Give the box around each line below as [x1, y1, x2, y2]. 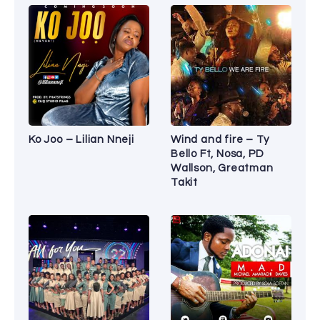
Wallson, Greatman [171, 162, 274, 174]
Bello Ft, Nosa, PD [171, 148, 264, 159]
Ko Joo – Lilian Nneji [29, 134, 134, 145]
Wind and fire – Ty [171, 134, 269, 145]
